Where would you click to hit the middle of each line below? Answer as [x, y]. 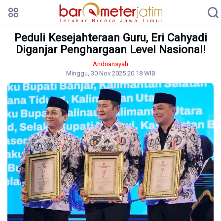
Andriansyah [110, 64]
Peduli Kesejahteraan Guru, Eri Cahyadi [110, 37]
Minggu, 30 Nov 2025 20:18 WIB [110, 73]
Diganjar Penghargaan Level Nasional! [110, 49]
